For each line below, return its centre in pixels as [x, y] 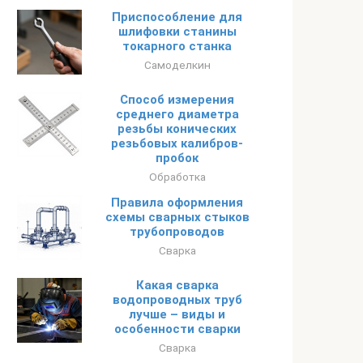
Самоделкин [177, 65]
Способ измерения [177, 100]
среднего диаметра [177, 114]
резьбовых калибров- [177, 143]
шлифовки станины [177, 32]
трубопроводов [177, 232]
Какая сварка [177, 285]
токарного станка [177, 46]
